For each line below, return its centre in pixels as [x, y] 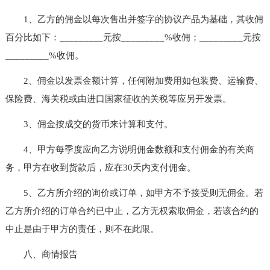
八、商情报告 [41, 254]
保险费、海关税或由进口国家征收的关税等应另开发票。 [118, 99]
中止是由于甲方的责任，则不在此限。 [82, 229]
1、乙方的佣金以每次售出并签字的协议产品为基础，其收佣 [134, 19]
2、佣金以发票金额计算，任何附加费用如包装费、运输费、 [134, 80]
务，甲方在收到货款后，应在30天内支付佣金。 [100, 167]
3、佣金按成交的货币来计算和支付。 [89, 124]
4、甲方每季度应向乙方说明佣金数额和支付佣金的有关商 [130, 149]
